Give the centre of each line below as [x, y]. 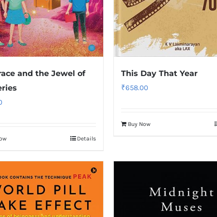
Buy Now [139, 124]
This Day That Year [159, 73]
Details [86, 138]
